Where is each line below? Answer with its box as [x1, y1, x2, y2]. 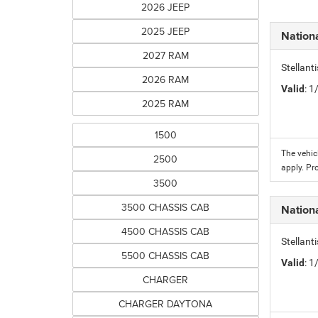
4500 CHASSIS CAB [121, 224, 210, 238]
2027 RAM [142, 48, 189, 62]
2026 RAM [142, 72, 190, 87]
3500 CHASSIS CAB [121, 200, 210, 214]
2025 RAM [142, 97, 190, 111]
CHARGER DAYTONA [119, 297, 213, 311]
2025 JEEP [141, 24, 190, 38]
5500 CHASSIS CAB [121, 248, 210, 263]
